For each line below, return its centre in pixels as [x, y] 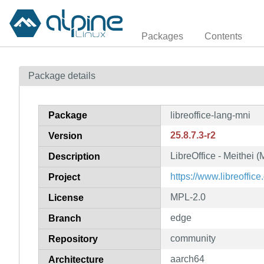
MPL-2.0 [188, 197]
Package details [62, 75]
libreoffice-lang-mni [210, 115]
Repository [73, 239]
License [66, 197]
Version [65, 136]
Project [64, 177]
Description [74, 156]
